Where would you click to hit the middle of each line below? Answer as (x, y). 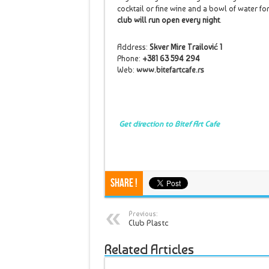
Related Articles (149, 249)
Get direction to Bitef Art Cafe (168, 124)
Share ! (124, 183)
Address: (133, 47)
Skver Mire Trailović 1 (186, 47)
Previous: (143, 214)
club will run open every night (168, 20)
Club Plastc (148, 223)
